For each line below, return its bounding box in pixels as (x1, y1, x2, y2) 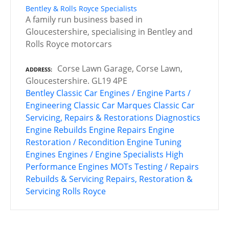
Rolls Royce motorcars (26, 38, 112, 50)
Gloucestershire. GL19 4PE (26, 75, 127, 87)
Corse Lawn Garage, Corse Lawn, (57, 63, 182, 75)
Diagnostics (155, 112, 200, 124)
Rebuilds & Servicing (26, 173, 104, 185)
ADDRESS (26, 65, 51, 74)
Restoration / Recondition (26, 136, 125, 148)
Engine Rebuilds (26, 124, 87, 136)
